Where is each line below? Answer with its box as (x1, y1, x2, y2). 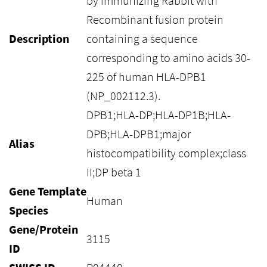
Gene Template (9, 184, 86, 198)
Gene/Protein (9, 222, 78, 237)
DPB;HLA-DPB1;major (86, 126, 191, 141)
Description (9, 31, 69, 46)
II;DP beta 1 (86, 164, 141, 179)
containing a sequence (86, 31, 198, 46)
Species (9, 203, 48, 218)
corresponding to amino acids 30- (86, 50, 250, 65)
